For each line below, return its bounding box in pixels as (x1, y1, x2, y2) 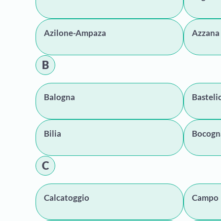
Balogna (44, 92, 75, 102)
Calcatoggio (44, 192, 89, 203)
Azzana (192, 28, 220, 38)
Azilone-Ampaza (44, 28, 106, 38)
